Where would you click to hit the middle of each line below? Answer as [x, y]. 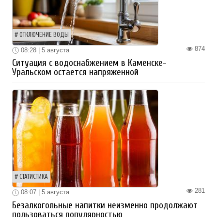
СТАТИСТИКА [34, 177]
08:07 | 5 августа [44, 192]
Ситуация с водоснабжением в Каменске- [89, 63]
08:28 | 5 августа [44, 50]
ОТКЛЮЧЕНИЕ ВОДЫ [44, 35]
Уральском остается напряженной [75, 72]
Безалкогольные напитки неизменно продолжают [105, 205]
